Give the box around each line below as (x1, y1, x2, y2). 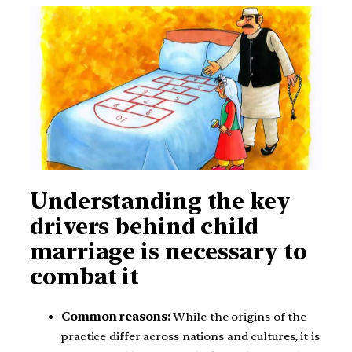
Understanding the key (30, 187, 291, 214)
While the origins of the (170, 310, 306, 324)
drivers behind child (30, 212, 258, 240)
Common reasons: (61, 310, 170, 324)
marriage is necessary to (30, 237, 307, 265)
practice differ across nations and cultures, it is (61, 329, 320, 344)
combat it (30, 262, 140, 290)
